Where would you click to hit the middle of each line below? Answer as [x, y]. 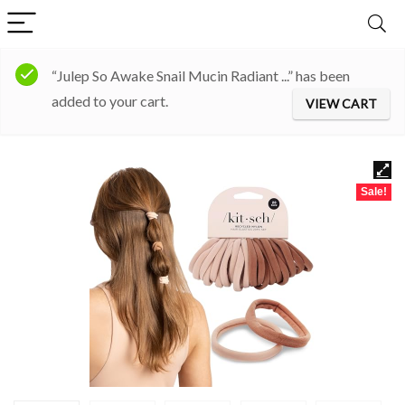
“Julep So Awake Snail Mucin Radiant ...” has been [201, 75]
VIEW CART [341, 104]
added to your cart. [110, 101]
